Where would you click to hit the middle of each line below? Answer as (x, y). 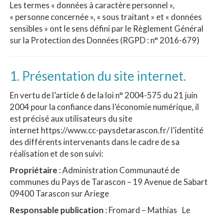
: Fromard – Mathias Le (147, 210)
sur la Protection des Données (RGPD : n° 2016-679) (105, 40)
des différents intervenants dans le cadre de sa (95, 142)
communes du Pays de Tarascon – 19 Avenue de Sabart (109, 182)
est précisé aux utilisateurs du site (71, 119)
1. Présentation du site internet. (98, 76)
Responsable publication (57, 210)
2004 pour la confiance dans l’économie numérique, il (104, 107)
